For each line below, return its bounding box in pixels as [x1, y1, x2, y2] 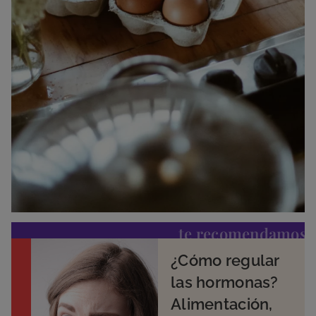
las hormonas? [170, 272, 279, 291]
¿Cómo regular [170, 250, 280, 269]
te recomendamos [178, 222, 307, 244]
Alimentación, [170, 294, 273, 313]
